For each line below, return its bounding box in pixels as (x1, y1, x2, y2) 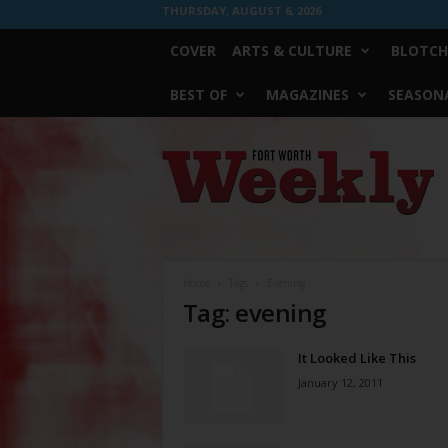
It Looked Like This (297, 349, 416, 367)
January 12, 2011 (297, 375, 383, 390)
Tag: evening (182, 296, 326, 329)
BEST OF (169, 85, 227, 104)
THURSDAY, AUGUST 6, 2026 (161, 3, 321, 18)
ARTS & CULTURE (231, 41, 352, 60)
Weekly (160, 169, 204, 184)
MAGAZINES (265, 85, 349, 104)
